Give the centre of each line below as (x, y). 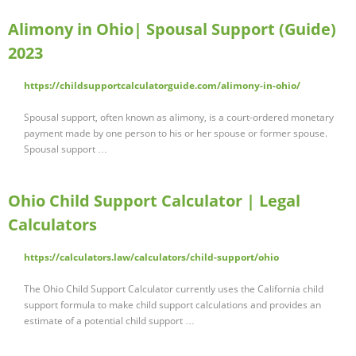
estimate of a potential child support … (109, 321)
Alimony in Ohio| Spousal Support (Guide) (172, 29)
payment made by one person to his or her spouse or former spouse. (176, 133)
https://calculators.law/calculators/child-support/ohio (151, 257)
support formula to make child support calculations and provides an (172, 305)
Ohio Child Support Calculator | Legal (154, 201)
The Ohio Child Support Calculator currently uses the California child (174, 289)
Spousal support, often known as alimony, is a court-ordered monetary (179, 118)
